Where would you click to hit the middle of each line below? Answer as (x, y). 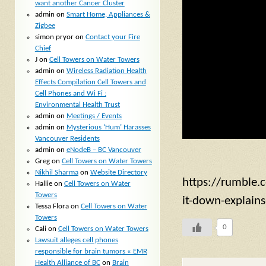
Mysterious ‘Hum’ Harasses (108, 127)
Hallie (43, 183)
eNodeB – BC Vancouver (104, 150)
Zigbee (45, 26)
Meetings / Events (94, 116)
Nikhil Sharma (56, 172)
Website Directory (118, 172)
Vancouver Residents (67, 138)
